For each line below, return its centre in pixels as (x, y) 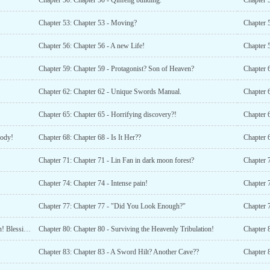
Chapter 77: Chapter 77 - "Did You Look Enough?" (112, 206)
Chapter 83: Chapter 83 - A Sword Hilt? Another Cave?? (118, 252)
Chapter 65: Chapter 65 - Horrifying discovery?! (107, 115)
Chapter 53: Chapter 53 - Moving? (87, 23)
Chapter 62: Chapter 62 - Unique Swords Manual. (110, 92)
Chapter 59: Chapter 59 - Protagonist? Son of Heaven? (116, 69)
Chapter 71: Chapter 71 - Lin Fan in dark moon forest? (116, 160)
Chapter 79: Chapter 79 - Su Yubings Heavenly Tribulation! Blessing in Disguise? (27, 229)
